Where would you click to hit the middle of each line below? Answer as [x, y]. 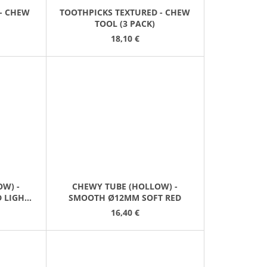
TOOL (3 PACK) [125, 23]
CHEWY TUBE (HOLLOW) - [125, 187]
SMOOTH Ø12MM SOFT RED [125, 198]
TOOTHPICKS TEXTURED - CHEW [125, 12]
